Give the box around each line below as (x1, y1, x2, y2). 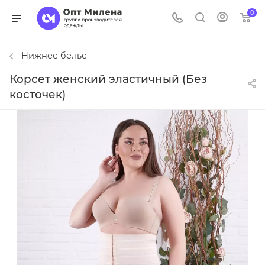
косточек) (9, 88, 66, 102)
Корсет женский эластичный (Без (9, 72, 207, 86)
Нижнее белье (21, 50, 87, 61)
